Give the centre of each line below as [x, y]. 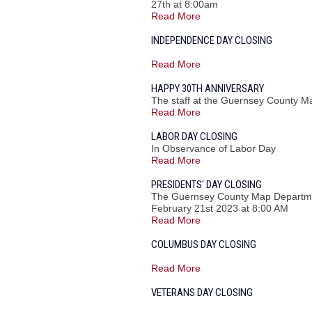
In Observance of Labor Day [213, 148]
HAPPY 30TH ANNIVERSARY [208, 88]
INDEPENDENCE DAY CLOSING [212, 40]
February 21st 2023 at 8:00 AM [220, 208]
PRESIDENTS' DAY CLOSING [206, 185]
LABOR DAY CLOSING [194, 136]
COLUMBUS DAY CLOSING [204, 244]
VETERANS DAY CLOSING [202, 292]
